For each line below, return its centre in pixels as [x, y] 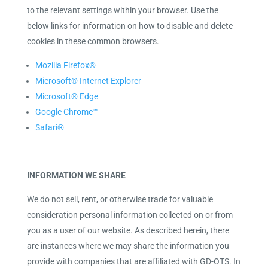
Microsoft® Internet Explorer [88, 81]
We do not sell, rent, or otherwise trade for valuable [120, 199]
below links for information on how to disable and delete [130, 26]
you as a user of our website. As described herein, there [128, 230]
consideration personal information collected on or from [130, 215]
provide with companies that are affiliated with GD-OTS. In [133, 261]
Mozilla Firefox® [65, 65]
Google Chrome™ [66, 112]
